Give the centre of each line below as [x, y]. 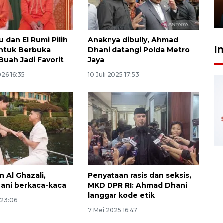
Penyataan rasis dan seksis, [139, 175]
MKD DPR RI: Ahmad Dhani [137, 185]
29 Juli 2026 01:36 [78, 15]
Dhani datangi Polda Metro [138, 50]
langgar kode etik [121, 195]
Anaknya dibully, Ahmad [133, 40]
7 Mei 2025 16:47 [112, 210]
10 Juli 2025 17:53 [113, 74]
